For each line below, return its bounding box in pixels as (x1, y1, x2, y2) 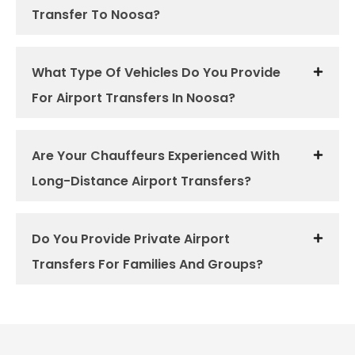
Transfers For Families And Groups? (32, 255, 263, 273)
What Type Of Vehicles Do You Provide (32, 63, 281, 82)
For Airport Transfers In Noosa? (32, 89, 235, 107)
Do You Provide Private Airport (32, 230, 230, 248)
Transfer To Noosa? (32, 6, 160, 24)
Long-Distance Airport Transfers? (32, 172, 251, 190)
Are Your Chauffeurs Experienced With (32, 147, 280, 165)
